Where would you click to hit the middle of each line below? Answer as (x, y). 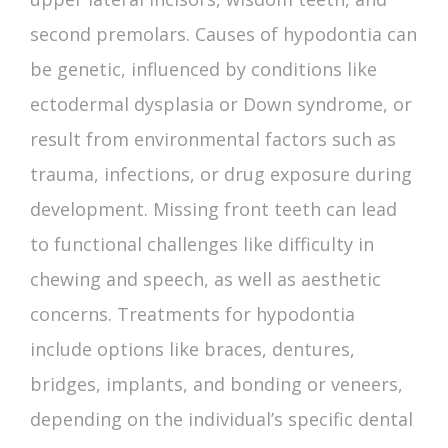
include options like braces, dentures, (192, 349)
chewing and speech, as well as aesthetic (205, 279)
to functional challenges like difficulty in (202, 244)
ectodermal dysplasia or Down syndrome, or (221, 104)
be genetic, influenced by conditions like (203, 69)
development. (91, 209)
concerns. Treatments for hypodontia (192, 314)
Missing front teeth (237, 209)
